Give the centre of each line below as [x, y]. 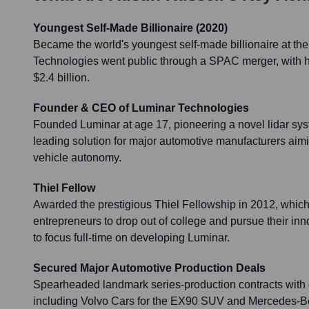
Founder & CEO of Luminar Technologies [141, 108]
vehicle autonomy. [77, 158]
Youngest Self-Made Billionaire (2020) [130, 28]
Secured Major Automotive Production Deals [149, 268]
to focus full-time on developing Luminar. [131, 238]
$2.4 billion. [61, 78]
